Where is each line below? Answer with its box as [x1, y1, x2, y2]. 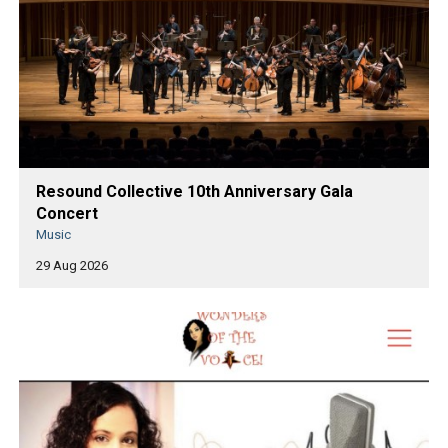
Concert [36, 204, 98, 224]
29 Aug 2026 [36, 258, 108, 274]
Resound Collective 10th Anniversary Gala [36, 182, 353, 202]
